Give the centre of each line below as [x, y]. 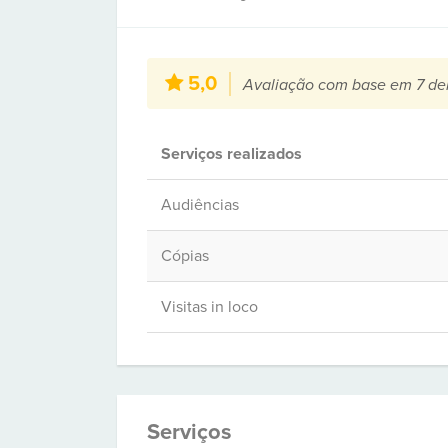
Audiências [200, 205]
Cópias [185, 256]
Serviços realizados [231, 154]
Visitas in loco [209, 307]
